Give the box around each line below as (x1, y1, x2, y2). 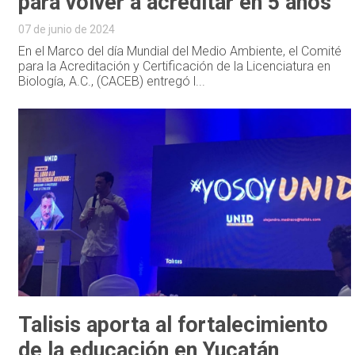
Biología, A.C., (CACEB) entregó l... (18, 73, 206, 89)
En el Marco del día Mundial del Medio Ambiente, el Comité (18, 43, 342, 59)
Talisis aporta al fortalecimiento (18, 311, 329, 338)
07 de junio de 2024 (18, 22, 116, 36)
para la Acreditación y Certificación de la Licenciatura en (18, 58, 331, 74)
